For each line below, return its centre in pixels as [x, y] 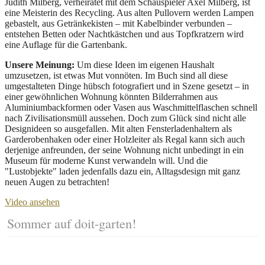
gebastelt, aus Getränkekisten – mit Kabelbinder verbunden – [118, 23]
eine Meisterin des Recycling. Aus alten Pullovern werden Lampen [129, 12]
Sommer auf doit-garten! [72, 223]
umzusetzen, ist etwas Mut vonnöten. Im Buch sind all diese [116, 75]
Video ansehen [32, 202]
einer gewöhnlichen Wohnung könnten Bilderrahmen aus [111, 96]
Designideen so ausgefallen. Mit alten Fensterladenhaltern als [118, 128]
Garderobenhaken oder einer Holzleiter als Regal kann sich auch [125, 139]
